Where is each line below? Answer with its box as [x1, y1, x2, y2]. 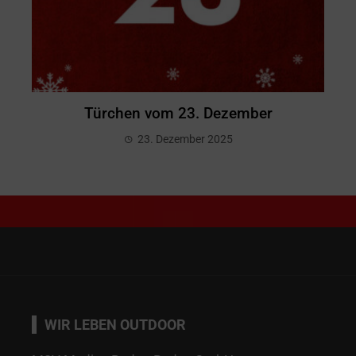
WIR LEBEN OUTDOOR [44, 315, 186, 333]
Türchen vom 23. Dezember [83, 103, 273, 122]
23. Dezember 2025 [137, 132, 233, 145]
